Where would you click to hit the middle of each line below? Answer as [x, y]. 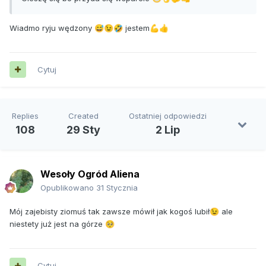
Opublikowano [68, 188]
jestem [136, 28]
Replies [25, 116]
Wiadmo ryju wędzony [52, 28]
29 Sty [84, 130]
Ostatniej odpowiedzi [168, 116]
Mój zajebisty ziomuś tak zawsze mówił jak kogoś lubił [110, 212]
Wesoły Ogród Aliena [90, 174]
